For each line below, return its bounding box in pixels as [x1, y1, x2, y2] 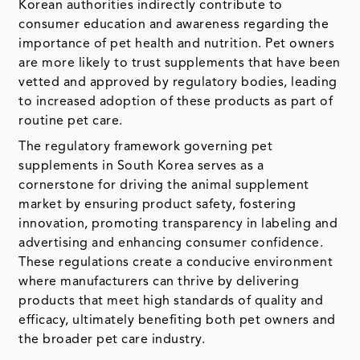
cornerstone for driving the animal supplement [18, 179, 309, 193]
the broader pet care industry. [18, 333, 209, 347]
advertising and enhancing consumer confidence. [18, 237, 324, 251]
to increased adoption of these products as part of [18, 96, 333, 109]
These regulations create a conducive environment [18, 256, 333, 270]
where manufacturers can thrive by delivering [18, 276, 300, 289]
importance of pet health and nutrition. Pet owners [18, 38, 335, 51]
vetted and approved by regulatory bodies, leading [18, 76, 337, 90]
